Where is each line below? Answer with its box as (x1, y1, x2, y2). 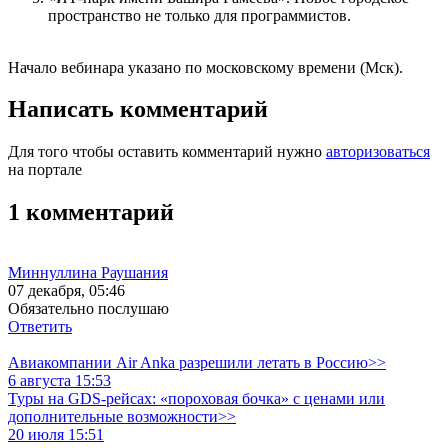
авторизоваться (326, 143, 430, 161)
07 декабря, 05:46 (8, 282, 125, 300)
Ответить (8, 318, 72, 336)
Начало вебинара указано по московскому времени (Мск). (8, 58, 403, 76)
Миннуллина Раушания (8, 264, 168, 282)
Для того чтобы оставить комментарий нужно (8, 143, 326, 161)
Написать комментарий (8, 96, 268, 123)
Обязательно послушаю (8, 300, 169, 318)
